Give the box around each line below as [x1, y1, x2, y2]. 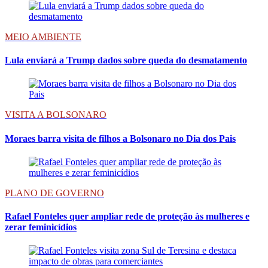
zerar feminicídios [5, 222, 77, 233]
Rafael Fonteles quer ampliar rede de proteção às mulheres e [5, 211, 249, 222]
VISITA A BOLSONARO [5, 109, 106, 120]
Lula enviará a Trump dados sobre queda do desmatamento [5, 55, 247, 66]
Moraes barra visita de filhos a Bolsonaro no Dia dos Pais [5, 133, 236, 144]
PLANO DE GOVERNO [5, 187, 104, 198]
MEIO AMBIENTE [5, 31, 81, 42]
